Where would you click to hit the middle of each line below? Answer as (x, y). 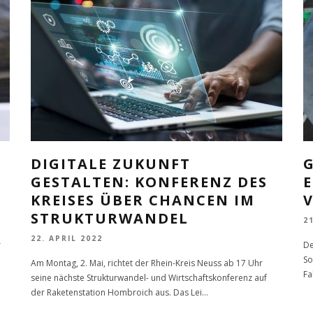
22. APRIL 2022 (67, 239)
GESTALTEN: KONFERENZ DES (149, 182)
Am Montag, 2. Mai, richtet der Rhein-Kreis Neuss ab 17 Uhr (147, 263)
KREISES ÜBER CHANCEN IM (143, 201)
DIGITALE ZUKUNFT (111, 164)
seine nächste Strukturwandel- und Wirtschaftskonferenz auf (149, 277)
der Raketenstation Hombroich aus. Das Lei (116, 292)
